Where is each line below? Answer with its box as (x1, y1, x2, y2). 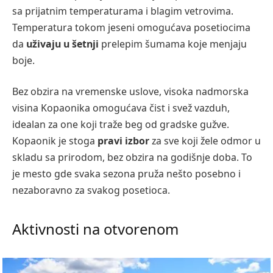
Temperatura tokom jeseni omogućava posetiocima (12, 20, 250, 34)
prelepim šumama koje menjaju (99, 37, 247, 51)
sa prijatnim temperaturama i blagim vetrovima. (12, 4, 233, 18)
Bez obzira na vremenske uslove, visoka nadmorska (12, 85, 249, 99)
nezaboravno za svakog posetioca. (12, 183, 170, 197)
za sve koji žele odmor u (149, 134, 261, 148)
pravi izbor (95, 134, 149, 148)
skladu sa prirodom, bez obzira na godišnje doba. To (12, 151, 252, 165)
